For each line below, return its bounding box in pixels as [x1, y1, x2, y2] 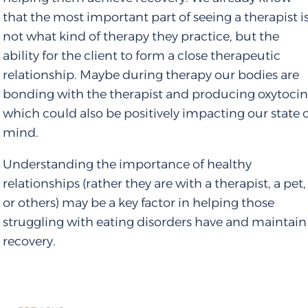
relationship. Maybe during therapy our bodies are [3, 65, 300, 87]
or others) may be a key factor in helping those [3, 193, 275, 214]
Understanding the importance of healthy [3, 155, 252, 176]
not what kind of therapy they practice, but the [3, 27, 280, 48]
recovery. [3, 232, 56, 253]
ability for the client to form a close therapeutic [3, 46, 281, 67]
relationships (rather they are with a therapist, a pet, [3, 174, 307, 195]
